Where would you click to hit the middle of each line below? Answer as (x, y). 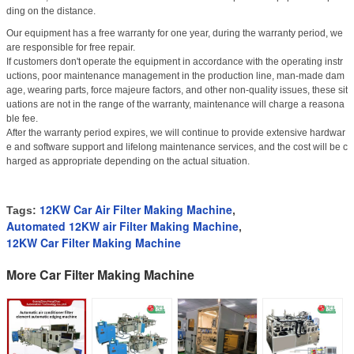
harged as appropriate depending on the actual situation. (128, 162)
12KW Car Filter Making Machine (94, 243)
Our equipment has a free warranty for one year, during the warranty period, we (175, 34)
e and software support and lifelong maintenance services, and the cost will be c (177, 147)
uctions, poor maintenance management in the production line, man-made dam (175, 76)
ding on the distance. (51, 11)
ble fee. (22, 119)
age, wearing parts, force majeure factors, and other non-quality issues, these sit (177, 90)
